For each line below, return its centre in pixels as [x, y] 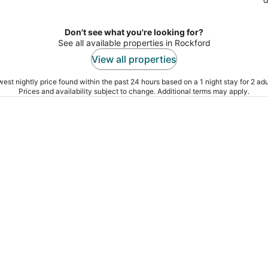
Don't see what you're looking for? [134, 32]
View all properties [134, 59]
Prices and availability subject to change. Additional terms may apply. [134, 91]
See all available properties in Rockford [134, 42]
